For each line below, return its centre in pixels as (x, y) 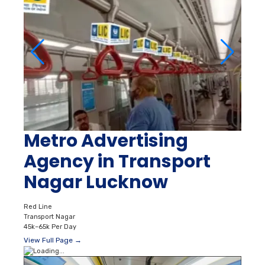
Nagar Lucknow (96, 182)
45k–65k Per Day (50, 227)
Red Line (38, 206)
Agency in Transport (117, 161)
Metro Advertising (106, 140)
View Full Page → (53, 240)
